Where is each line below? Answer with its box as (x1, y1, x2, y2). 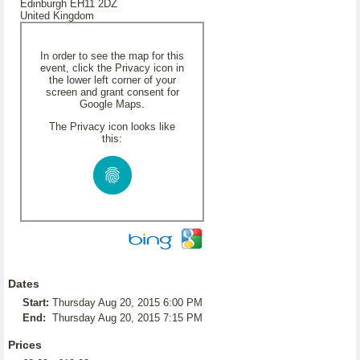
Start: (22, 297, 49, 309)
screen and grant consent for (45, 86, 179, 98)
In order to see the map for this (40, 50, 184, 62)
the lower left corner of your (48, 74, 176, 86)
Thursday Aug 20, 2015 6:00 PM (52, 297, 202, 309)
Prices (8, 338, 42, 351)
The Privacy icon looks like (49, 121, 175, 133)
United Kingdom (20, 10, 94, 22)
